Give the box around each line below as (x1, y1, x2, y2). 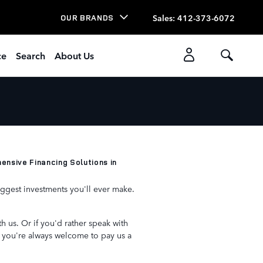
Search (16, 49, 45, 62)
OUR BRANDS (60, 12, 114, 23)
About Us (55, 49, 94, 62)
